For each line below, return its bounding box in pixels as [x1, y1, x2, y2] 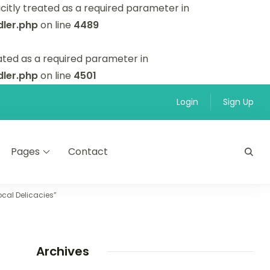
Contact [68, 145, 108, 159]
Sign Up [223, 96, 254, 108]
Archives [36, 243, 89, 260]
